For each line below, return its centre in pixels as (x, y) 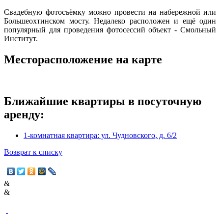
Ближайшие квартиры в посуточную (103, 101)
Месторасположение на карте (83, 59)
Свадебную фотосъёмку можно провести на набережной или (110, 12)
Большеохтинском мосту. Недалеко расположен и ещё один (110, 21)
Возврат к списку (33, 152)
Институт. (21, 38)
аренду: (24, 114)
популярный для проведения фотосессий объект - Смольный (110, 29)
